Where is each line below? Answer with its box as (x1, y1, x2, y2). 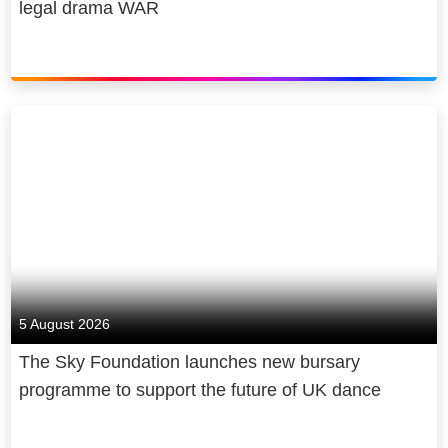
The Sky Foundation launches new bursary (19, 352, 361, 373)
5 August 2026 (19, 316, 111, 333)
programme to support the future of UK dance (19, 380, 382, 401)
